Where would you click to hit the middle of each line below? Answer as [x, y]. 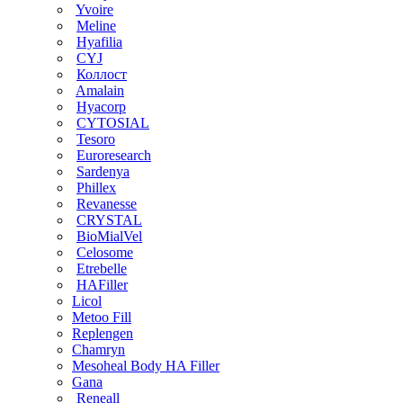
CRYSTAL [109, 219]
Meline [96, 25]
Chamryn [99, 349]
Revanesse [107, 203]
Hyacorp [101, 106]
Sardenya [103, 171]
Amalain [100, 90]
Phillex [96, 187]
